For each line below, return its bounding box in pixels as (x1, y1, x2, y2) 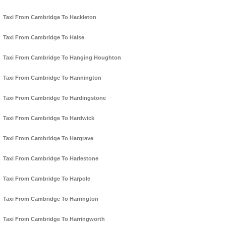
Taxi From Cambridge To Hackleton (3, 14, 96, 21)
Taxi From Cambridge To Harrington (3, 196, 98, 202)
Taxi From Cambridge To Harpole (3, 176, 90, 182)
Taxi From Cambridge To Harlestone (3, 155, 98, 162)
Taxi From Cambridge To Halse (3, 34, 84, 41)
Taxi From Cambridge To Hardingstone (3, 95, 106, 101)
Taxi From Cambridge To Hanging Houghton (3, 54, 121, 61)
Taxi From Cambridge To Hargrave (3, 135, 93, 142)
